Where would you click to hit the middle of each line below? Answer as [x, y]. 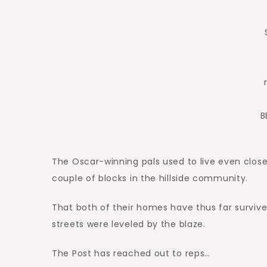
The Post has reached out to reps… [131, 253]
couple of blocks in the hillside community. [150, 178]
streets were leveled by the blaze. [129, 224]
